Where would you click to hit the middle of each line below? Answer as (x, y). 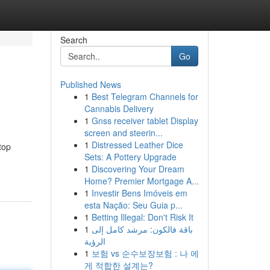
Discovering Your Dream (138, 169)
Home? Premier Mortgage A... (141, 181)
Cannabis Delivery (119, 108)
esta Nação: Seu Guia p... (133, 205)
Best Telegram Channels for (145, 96)
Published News (90, 84)
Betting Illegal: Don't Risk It (142, 217)
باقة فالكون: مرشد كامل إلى (142, 229)
